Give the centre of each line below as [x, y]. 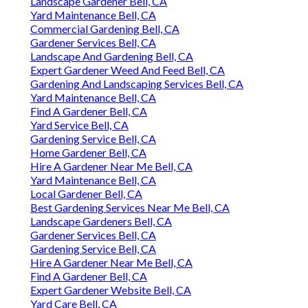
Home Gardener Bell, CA [88, 153]
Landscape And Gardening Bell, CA [112, 56]
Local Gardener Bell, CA [86, 194]
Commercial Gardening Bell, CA [105, 29]
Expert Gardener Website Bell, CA [111, 290]
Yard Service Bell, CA [79, 125]
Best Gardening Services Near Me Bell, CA [130, 208]
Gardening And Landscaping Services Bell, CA [137, 84]
